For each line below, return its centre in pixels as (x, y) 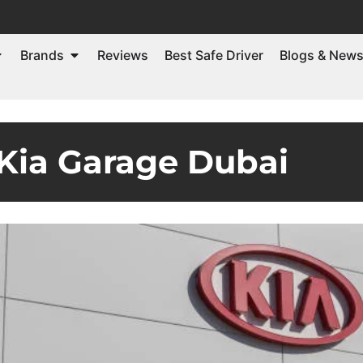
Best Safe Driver (214, 55)
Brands (42, 55)
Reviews (123, 55)
